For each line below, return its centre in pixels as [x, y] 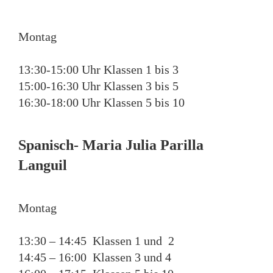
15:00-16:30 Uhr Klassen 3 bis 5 [98, 86]
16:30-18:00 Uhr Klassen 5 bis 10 [101, 102]
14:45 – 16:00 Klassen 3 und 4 [95, 257]
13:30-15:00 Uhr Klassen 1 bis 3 [98, 69]
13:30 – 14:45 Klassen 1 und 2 [96, 240]
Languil [43, 165]
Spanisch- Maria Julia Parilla [111, 145]
